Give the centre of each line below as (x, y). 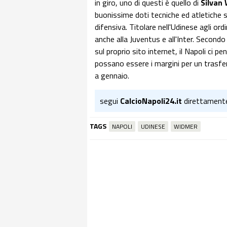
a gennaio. (112, 75)
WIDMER (186, 126)
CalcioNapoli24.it (151, 101)
